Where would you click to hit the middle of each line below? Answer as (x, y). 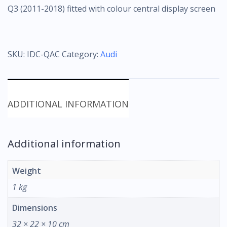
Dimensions (35, 208)
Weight (27, 171)
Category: (81, 54)
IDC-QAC (43, 54)
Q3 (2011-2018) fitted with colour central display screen (111, 9)
